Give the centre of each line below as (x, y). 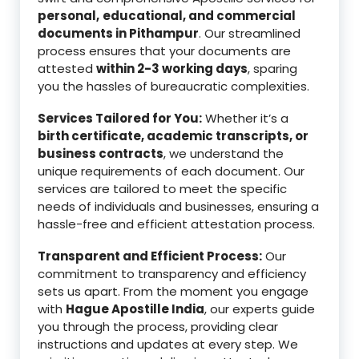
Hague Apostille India (135, 309)
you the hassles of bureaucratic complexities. (173, 87)
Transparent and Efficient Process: (150, 256)
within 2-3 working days (172, 69)
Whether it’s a (245, 119)
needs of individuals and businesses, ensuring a (178, 207)
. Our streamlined (250, 34)
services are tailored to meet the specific (162, 189)
